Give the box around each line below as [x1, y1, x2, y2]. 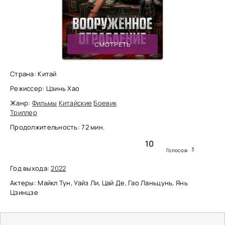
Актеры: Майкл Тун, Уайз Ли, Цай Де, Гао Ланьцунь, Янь [10, 178, 188, 187]
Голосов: [166, 147, 190, 154]
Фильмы [32, 98, 57, 107]
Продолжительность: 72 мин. [10, 123, 105, 132]
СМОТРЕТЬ [94, 40, 131, 49]
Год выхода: [10, 164, 51, 173]
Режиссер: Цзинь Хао [10, 84, 80, 93]
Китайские [58, 98, 92, 107]
